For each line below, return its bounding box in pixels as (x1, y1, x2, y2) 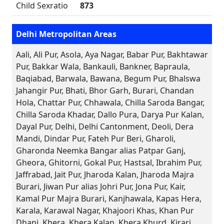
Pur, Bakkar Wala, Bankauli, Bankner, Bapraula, (16, 61, 190, 72)
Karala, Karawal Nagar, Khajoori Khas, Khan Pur (16, 205, 194, 216)
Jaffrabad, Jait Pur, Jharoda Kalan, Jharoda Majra (16, 169, 194, 180)
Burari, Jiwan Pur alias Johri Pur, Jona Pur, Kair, (16, 181, 185, 192)
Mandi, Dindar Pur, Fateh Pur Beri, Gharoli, (16, 133, 175, 144)
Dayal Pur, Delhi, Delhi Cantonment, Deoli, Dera (16, 121, 193, 132)
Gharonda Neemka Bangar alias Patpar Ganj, (16, 145, 185, 156)
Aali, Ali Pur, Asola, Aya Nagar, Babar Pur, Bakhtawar (16, 49, 208, 60)
